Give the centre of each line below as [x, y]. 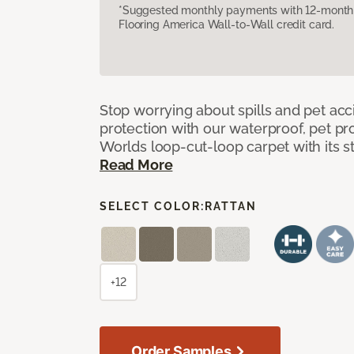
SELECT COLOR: [152, 206]
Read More [136, 164]
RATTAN [231, 206]
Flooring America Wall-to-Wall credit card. [227, 24]
